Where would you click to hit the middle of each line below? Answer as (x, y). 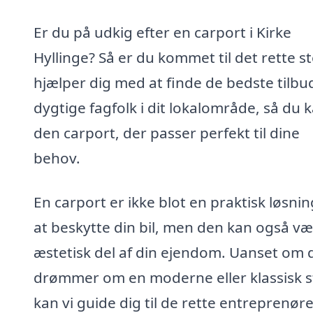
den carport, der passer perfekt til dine (167, 132)
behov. (57, 158)
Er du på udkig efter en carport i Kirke (162, 32)
